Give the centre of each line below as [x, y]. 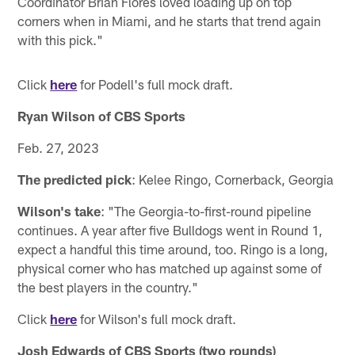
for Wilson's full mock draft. [157, 319]
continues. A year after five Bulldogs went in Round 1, [170, 230]
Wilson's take [59, 211]
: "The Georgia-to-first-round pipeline [206, 211]
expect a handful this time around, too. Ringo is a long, [173, 249]
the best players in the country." [108, 287]
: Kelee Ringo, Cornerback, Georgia [233, 179]
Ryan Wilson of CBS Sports [102, 116]
